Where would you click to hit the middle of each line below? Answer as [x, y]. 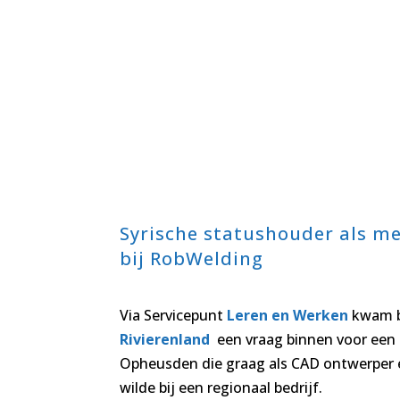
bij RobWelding [192, 259]
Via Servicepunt [174, 316]
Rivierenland [167, 340]
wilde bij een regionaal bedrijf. [221, 388]
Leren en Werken [288, 316]
